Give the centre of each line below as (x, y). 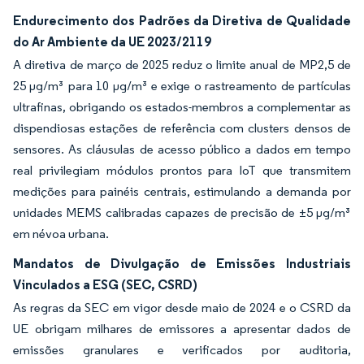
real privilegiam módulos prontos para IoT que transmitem (182, 170)
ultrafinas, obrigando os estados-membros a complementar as (182, 107)
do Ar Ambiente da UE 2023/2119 (112, 41)
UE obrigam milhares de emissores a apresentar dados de (182, 329)
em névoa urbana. (61, 234)
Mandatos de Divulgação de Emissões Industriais (182, 263)
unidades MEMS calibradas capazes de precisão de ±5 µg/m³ (182, 212)
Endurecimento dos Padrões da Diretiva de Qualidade (182, 20)
